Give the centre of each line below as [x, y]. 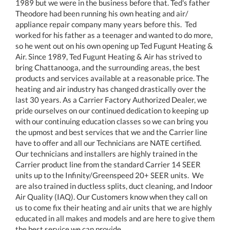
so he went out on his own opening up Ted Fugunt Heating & [114, 46]
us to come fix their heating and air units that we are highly [114, 208]
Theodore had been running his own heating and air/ [102, 14]
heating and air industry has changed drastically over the [111, 89]
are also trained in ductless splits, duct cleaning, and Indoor [114, 186]
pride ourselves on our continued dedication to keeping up [112, 111]
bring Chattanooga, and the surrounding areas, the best [108, 68]
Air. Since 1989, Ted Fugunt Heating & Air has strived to [109, 57]
